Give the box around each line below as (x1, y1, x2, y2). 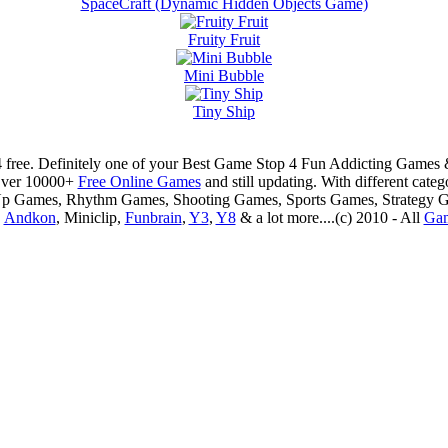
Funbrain (124, 208, 182, 226)
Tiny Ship (193, 102, 255, 120)
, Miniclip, (55, 208, 125, 226)
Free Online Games (77, 172, 201, 190)
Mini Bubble (184, 66, 264, 84)
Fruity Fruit (188, 30, 260, 48)
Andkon (3, 208, 56, 226)
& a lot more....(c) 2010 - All (235, 208, 424, 226)
